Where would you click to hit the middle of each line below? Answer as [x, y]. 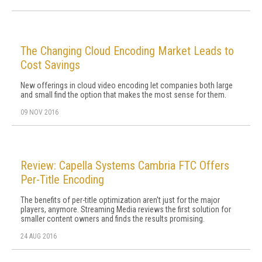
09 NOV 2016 [39, 112]
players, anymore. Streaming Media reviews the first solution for [126, 209]
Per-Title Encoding [62, 180]
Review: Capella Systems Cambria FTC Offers [125, 166]
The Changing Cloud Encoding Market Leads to [127, 51]
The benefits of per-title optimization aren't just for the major [120, 200]
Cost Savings [50, 65]
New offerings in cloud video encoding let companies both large [127, 85]
